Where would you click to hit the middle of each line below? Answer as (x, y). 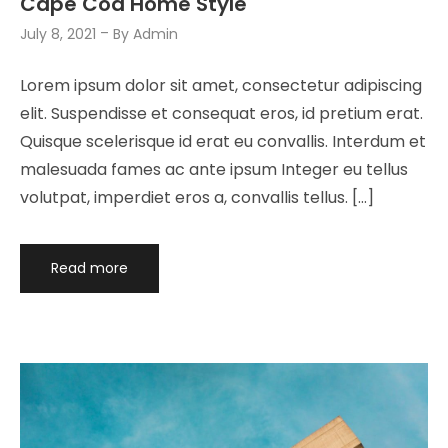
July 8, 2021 (58, 33)
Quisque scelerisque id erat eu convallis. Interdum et (223, 142)
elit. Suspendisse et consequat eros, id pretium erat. (221, 114)
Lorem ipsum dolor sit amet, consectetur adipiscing (221, 86)
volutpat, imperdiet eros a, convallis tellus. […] (197, 198)
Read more (89, 268)
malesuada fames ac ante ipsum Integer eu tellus (214, 170)
